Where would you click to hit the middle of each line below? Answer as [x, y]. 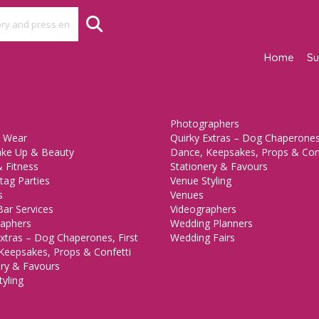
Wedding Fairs [203, 237]
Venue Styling [201, 181]
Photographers [205, 124]
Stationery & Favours [219, 166]
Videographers [203, 209]
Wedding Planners [211, 223]
